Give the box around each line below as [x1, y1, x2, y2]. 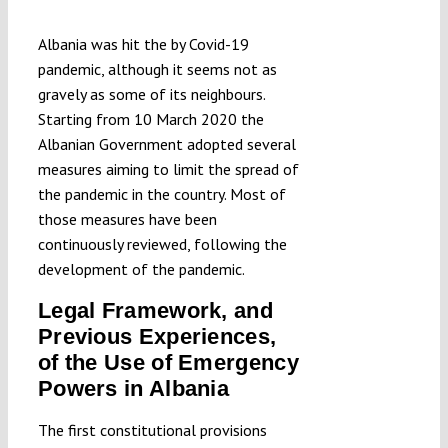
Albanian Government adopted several [37, 133, 296, 154]
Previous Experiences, [37, 323, 277, 349]
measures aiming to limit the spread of [37, 158, 299, 179]
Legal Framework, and [37, 297, 273, 323]
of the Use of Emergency [37, 349, 299, 375]
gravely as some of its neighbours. [37, 83, 265, 104]
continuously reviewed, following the [37, 233, 287, 254]
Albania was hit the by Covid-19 [37, 33, 249, 54]
